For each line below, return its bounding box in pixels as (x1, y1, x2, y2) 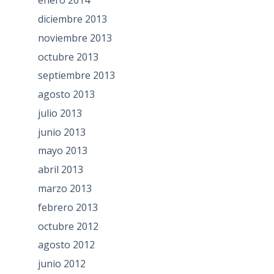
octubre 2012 (37, 219, 98, 233)
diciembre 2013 (37, 12, 107, 26)
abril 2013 (37, 163, 83, 177)
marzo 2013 (37, 182, 92, 196)
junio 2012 (37, 257, 86, 271)
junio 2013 (37, 125, 86, 139)
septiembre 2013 (37, 68, 115, 83)
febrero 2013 (37, 200, 98, 214)
